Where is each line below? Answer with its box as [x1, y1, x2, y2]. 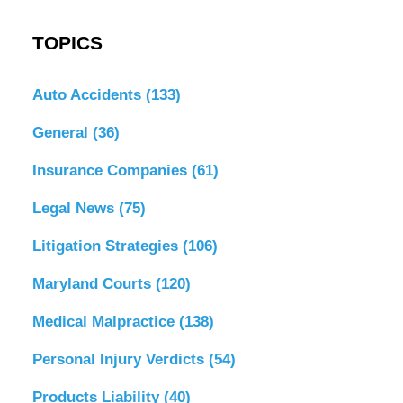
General [31, 123, 93, 141]
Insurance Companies [31, 161, 192, 179]
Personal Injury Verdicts [31, 350, 209, 368]
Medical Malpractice [31, 312, 179, 330]
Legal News [31, 199, 119, 217]
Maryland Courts [31, 274, 156, 292]
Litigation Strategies [31, 237, 183, 255]
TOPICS [31, 32, 103, 55]
